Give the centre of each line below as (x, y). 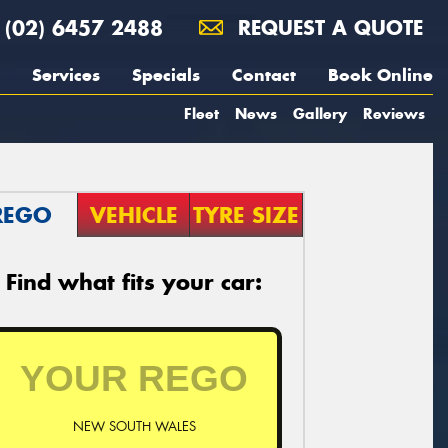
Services (66, 75)
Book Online (380, 75)
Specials (166, 75)
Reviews (394, 113)
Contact (264, 75)
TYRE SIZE (246, 215)
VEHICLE (133, 215)
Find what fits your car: (134, 282)
